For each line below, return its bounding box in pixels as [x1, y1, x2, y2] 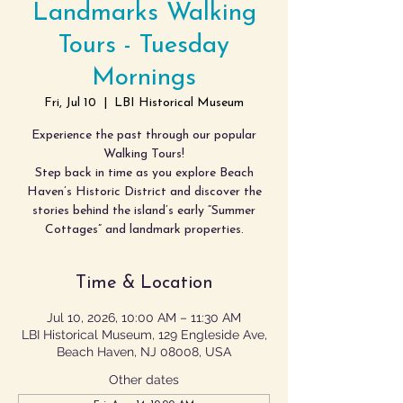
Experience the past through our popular [31, 129, 256, 142]
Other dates [109, 372, 179, 387]
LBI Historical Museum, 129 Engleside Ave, [21, 327, 267, 342]
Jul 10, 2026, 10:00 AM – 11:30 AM [47, 310, 241, 325]
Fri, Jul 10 [44, 96, 96, 110]
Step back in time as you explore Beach [34, 166, 254, 180]
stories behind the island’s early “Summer [32, 204, 255, 218]
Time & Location [75, 274, 213, 292]
